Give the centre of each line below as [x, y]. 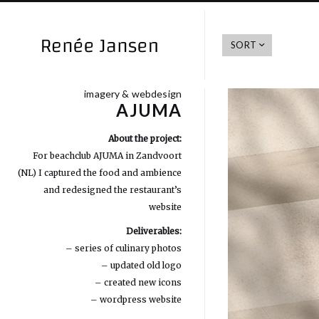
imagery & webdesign [133, 94]
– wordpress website [136, 299]
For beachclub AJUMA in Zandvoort [107, 156]
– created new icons [138, 282]
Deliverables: [154, 231]
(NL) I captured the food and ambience [100, 173]
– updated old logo [141, 265]
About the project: [145, 138]
